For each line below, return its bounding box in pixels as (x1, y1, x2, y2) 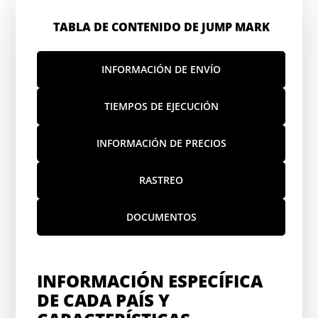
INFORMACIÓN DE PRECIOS (96, 136, 226, 150)
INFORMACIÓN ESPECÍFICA (37, 269, 263, 292)
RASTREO (139, 173, 183, 187)
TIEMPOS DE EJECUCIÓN (104, 99, 219, 113)
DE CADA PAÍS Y (37, 288, 170, 312)
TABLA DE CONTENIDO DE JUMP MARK (53, 19, 270, 35)
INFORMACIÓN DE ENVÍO (102, 62, 221, 76)
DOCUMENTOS (126, 210, 197, 224)
